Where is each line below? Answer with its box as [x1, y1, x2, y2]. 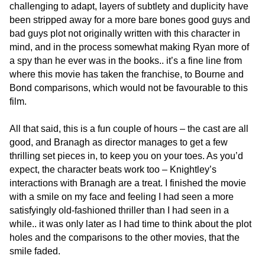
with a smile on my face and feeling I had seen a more [9, 192, 234, 202]
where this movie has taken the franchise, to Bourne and [9, 69, 244, 80]
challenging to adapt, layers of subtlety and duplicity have [9, 1, 248, 12]
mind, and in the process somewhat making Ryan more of [9, 42, 249, 53]
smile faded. [9, 246, 60, 257]
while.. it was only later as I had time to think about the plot [9, 219, 251, 230]
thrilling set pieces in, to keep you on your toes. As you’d [9, 151, 243, 161]
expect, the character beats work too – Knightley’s [9, 164, 216, 175]
